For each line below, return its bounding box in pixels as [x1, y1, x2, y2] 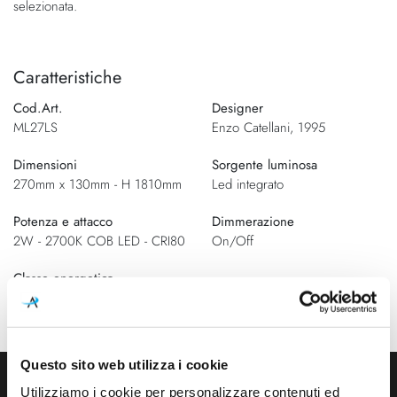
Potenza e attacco [13, 211, 113, 231]
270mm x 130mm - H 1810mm [13, 174, 182, 194]
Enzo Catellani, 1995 [212, 117, 325, 137]
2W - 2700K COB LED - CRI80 [13, 230, 185, 251]
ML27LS [13, 117, 58, 137]
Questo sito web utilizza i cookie [20, 356, 229, 372]
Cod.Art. [13, 97, 63, 118]
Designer [212, 97, 263, 118]
